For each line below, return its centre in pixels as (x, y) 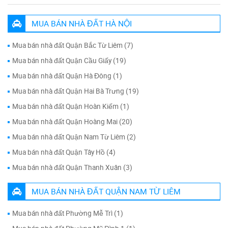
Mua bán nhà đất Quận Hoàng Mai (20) (72, 121)
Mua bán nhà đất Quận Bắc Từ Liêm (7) (73, 45)
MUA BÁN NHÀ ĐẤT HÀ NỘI (82, 23)
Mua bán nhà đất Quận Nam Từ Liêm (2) (74, 137)
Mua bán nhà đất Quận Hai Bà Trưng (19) (76, 91)
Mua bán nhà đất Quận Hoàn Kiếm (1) (71, 106)
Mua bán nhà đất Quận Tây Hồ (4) (64, 152)
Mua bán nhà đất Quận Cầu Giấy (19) (69, 60)
